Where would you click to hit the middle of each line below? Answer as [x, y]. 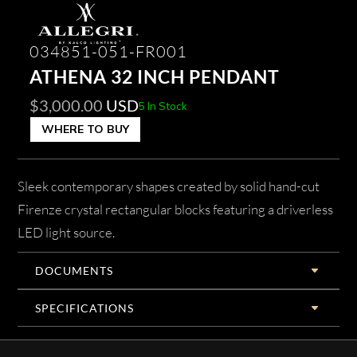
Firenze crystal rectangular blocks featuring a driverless [176, 210]
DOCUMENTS [75, 271]
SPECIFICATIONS [85, 308]
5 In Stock [163, 106]
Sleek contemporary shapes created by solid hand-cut [169, 186]
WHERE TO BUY [86, 129]
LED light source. [67, 233]
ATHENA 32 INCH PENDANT [155, 76]
